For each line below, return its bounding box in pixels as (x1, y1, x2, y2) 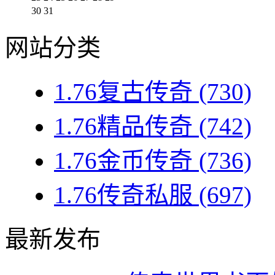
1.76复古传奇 (54, 79, 193, 106)
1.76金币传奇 (54, 147, 193, 174)
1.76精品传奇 (54, 113, 193, 140)
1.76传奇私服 (54, 182, 193, 209)
